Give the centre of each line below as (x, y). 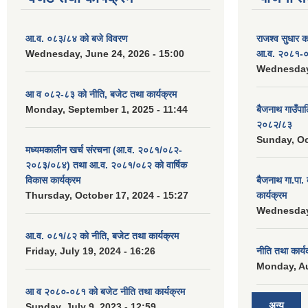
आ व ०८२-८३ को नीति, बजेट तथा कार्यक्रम (101, 94)
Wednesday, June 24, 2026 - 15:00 (105, 54)
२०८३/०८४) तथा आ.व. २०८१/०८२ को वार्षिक (106, 165)
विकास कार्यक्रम (53, 180)
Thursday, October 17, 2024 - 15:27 (107, 195)
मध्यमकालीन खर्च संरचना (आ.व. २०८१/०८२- (104, 150)
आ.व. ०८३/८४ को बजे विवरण (77, 38)
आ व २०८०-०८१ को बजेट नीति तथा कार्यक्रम (105, 291)
